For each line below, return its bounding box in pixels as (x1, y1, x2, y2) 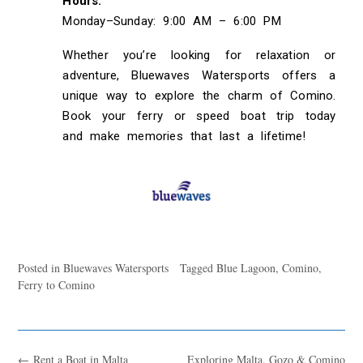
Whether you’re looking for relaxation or (62, 47, 336, 62)
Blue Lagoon (216, 260, 276, 276)
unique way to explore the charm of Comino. (62, 88, 336, 103)
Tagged (180, 260, 217, 276)
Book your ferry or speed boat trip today (62, 108, 336, 123)
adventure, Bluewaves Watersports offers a (62, 67, 336, 83)
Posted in (18, 260, 64, 276)
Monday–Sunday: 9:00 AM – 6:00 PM (62, 14, 281, 29)
